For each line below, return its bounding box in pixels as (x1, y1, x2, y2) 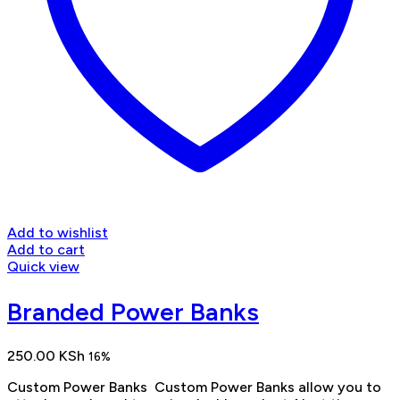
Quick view (7, 258, 79, 276)
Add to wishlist (7, 224, 108, 242)
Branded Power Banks (7, 296, 259, 327)
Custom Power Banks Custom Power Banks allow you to (7, 378, 381, 396)
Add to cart (7, 241, 85, 259)
